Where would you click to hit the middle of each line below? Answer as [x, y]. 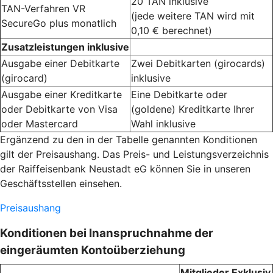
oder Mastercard [40, 124]
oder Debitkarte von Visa [59, 109]
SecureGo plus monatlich [59, 23]
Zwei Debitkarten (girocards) [198, 64]
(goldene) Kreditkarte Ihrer [193, 109]
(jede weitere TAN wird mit [193, 16]
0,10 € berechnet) [172, 31]
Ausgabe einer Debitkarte [60, 64]
